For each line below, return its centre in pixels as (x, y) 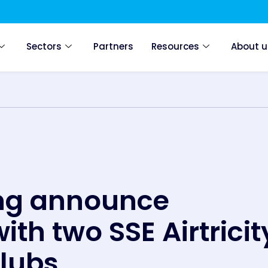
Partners (114, 46)
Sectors (44, 46)
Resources (176, 46)
